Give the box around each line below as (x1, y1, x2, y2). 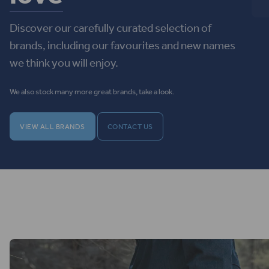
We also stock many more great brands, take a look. (10, 87, 174, 96)
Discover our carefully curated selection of (10, 21, 211, 35)
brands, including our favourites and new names (10, 38, 235, 52)
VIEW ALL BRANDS (20, 122, 85, 131)
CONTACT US (107, 122, 153, 131)
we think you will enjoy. (10, 56, 118, 70)
